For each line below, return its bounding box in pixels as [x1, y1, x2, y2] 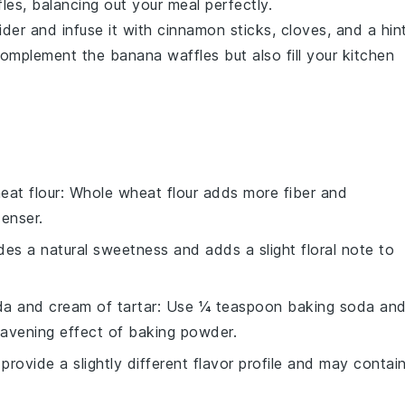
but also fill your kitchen [219, 46, 394, 64]
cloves [280, 21, 327, 39]
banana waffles [109, 46, 220, 64]
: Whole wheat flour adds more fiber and [60, 184, 347, 202]
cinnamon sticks [157, 21, 272, 39]
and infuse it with [25, 21, 157, 39]
